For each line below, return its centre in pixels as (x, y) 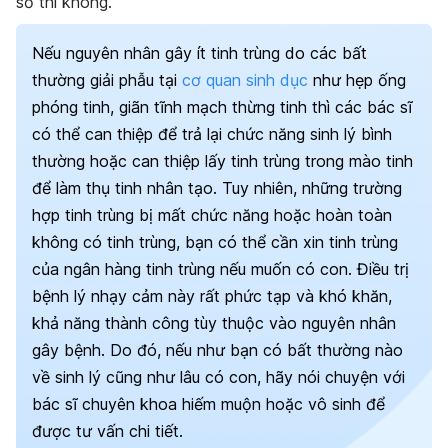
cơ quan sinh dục (245, 80)
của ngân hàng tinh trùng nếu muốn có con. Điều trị (220, 269)
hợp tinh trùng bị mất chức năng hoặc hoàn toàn (212, 215)
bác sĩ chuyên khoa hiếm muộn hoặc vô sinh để (208, 404)
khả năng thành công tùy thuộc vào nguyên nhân (214, 323)
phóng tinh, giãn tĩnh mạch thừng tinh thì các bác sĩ (222, 107)
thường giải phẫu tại (107, 80)
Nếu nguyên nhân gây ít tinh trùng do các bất (199, 53)
